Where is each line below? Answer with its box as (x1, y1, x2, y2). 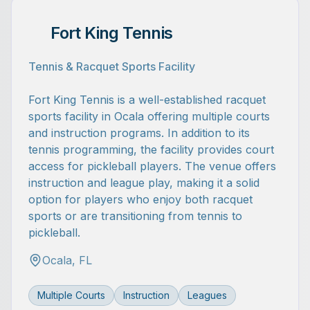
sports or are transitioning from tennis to (28, 209, 242, 223)
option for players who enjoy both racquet (28, 192, 253, 206)
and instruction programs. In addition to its (28, 126, 250, 140)
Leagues (188, 289, 227, 301)
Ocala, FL (42, 253, 92, 267)
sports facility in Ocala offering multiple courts (28, 109, 270, 123)
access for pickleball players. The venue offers (28, 159, 276, 173)
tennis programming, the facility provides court (28, 143, 274, 156)
